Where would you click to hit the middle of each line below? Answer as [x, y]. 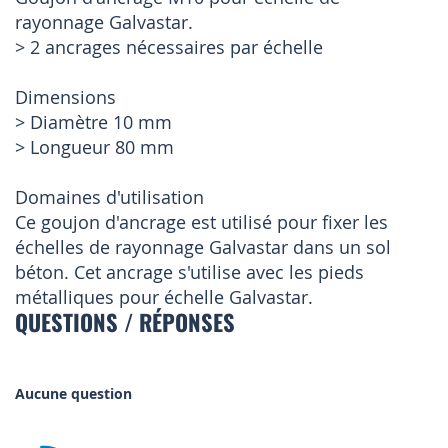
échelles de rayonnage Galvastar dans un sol [203, 247]
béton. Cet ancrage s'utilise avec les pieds [189, 272]
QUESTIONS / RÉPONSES [125, 322]
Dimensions [65, 97]
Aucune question [73, 394]
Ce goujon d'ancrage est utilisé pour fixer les [201, 222]
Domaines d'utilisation [109, 197]
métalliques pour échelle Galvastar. [164, 297]
